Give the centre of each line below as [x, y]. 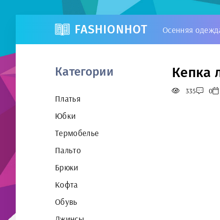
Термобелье [77, 133]
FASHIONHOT [111, 29]
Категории [84, 72]
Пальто [68, 150]
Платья [68, 98]
